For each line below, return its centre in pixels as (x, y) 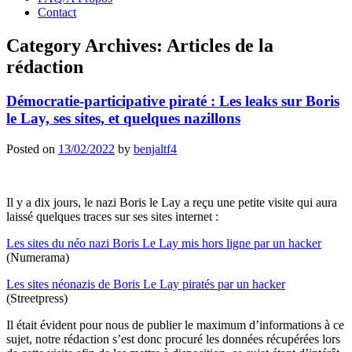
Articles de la (220, 45)
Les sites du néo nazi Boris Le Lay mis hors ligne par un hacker (164, 244)
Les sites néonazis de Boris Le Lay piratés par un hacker (146, 284)
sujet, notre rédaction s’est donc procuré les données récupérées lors (173, 339)
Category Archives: (86, 45)
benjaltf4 (155, 149)
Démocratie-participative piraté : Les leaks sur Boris (173, 101)
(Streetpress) (37, 299)
